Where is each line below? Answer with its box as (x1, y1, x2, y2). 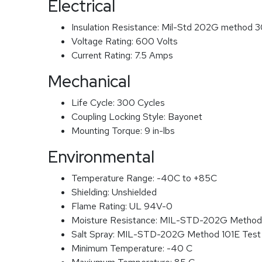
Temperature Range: (71, 172, 157, 184)
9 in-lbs (144, 125, 175, 137)
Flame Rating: (71, 200, 129, 212)
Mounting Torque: (71, 125, 144, 137)
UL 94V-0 (129, 200, 173, 212)
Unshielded (112, 186, 157, 198)
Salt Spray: (71, 228, 117, 240)
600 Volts (136, 35, 178, 47)
